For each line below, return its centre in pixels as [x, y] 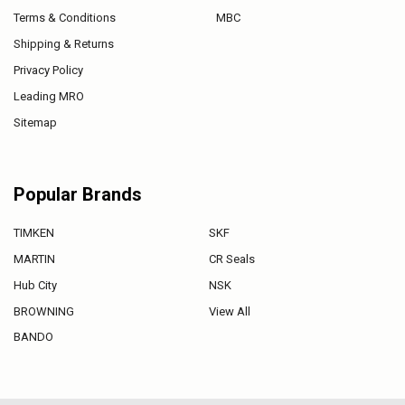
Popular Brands [77, 195]
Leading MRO [48, 96]
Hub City [35, 285]
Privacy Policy [48, 70]
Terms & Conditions [64, 17]
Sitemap [35, 122]
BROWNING [43, 311]
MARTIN [34, 259]
